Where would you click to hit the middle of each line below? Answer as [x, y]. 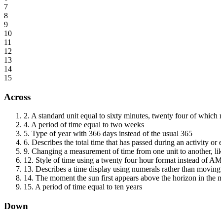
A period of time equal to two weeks [88, 125]
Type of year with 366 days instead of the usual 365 [112, 134]
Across [17, 97]
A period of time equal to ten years [89, 187]
